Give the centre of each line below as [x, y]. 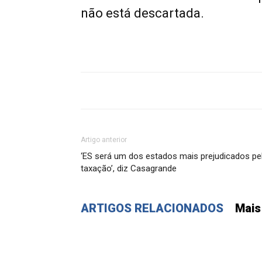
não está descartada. [142, 13]
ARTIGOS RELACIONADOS [152, 208]
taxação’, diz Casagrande [129, 168]
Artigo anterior [104, 140]
